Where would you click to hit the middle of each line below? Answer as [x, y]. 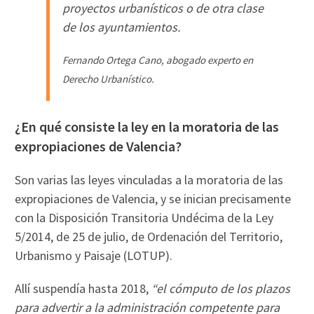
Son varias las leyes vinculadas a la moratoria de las [149, 179]
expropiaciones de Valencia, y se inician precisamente [153, 198]
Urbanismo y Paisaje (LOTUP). [94, 255]
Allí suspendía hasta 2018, [83, 288]
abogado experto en [209, 60]
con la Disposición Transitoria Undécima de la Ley [144, 217]
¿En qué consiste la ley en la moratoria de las [147, 126]
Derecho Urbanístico [107, 79]
